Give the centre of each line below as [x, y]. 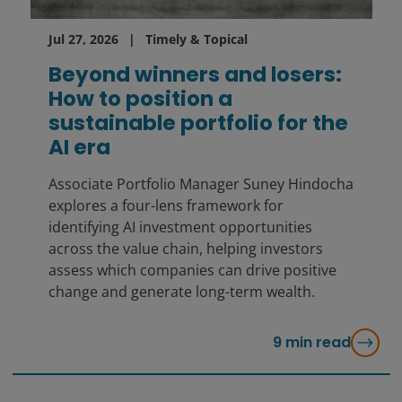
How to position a [140, 99]
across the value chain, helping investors [185, 249]
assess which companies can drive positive [192, 271]
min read [318, 343]
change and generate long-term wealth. [181, 292]
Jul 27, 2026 [83, 39]
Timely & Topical [196, 39]
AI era [79, 148]
